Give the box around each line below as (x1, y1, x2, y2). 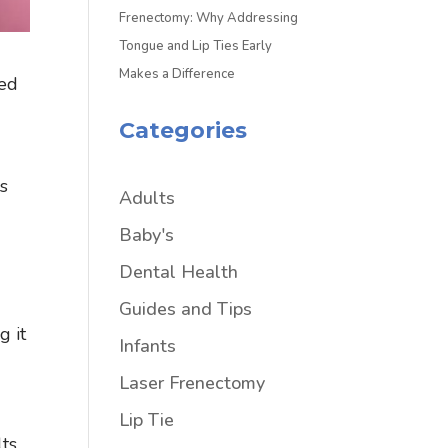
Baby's (119, 222, 175, 247)
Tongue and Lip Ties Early (119, 36, 273, 55)
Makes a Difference (119, 64, 236, 83)
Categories (119, 116, 248, 144)
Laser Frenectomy (119, 370, 266, 395)
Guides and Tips (119, 296, 253, 321)
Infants (119, 333, 177, 358)
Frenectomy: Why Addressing (119, 8, 299, 27)
